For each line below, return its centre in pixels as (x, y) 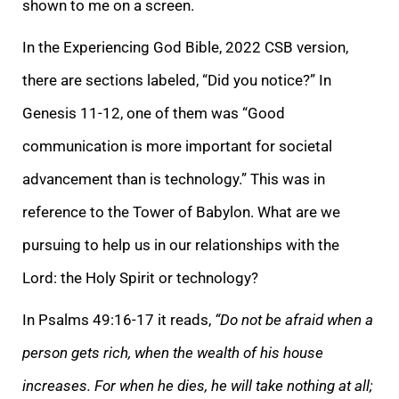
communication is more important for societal (177, 146)
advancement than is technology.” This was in (174, 179)
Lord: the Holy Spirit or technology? (140, 277)
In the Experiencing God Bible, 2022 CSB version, (185, 47)
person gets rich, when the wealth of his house (173, 352)
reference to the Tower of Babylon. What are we (181, 212)
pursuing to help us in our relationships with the (181, 244)
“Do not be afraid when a (294, 319)
